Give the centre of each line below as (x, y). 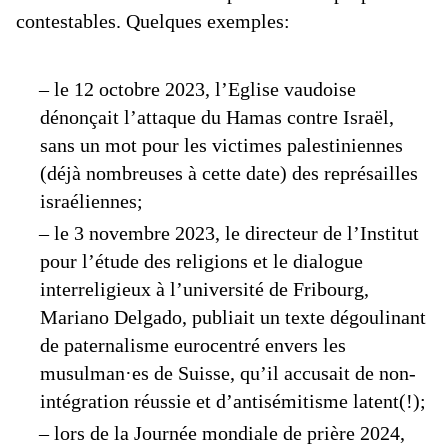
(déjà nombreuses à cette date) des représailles (229, 173)
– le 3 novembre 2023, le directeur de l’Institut (229, 233)
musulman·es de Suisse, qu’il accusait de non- (228, 373)
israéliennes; (91, 201)
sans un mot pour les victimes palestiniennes (221, 145)
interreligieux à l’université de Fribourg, (204, 289)
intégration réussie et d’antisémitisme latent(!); (233, 401)
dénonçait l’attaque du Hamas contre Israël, (217, 117)
